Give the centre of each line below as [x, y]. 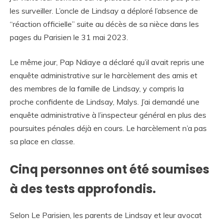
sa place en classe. [42, 142]
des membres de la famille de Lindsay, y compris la [97, 89]
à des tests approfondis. [83, 189]
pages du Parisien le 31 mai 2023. [69, 37]
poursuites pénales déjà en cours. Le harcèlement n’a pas [108, 128]
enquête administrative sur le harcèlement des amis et [104, 76]
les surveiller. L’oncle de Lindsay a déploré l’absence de [104, 11]
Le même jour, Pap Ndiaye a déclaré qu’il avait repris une [107, 62]
